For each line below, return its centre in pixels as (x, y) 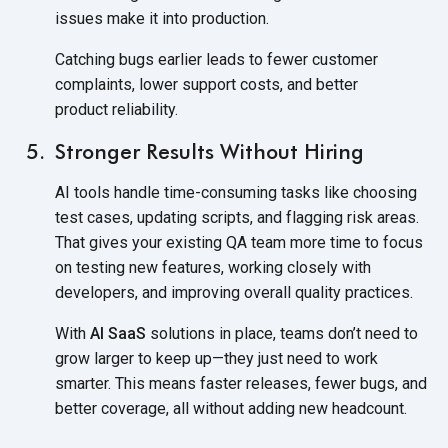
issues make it (108, 18)
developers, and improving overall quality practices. (234, 292)
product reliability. (116, 109)
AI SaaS (118, 333)
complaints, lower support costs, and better (206, 84)
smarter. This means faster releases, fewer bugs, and (241, 383)
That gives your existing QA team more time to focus (239, 242)
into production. (215, 18)
